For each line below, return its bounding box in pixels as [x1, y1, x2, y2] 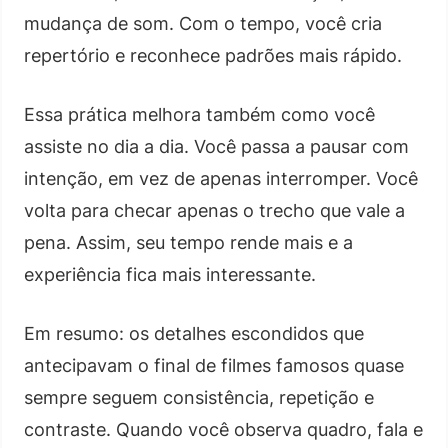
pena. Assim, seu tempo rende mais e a [24, 231, 353, 253]
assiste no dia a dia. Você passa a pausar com [24, 135, 409, 157]
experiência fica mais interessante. [24, 263, 316, 285]
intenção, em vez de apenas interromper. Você [24, 167, 418, 189]
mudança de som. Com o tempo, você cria [24, 12, 382, 34]
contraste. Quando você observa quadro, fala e [24, 418, 423, 440]
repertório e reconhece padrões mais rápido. [24, 44, 402, 66]
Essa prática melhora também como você [24, 103, 375, 125]
